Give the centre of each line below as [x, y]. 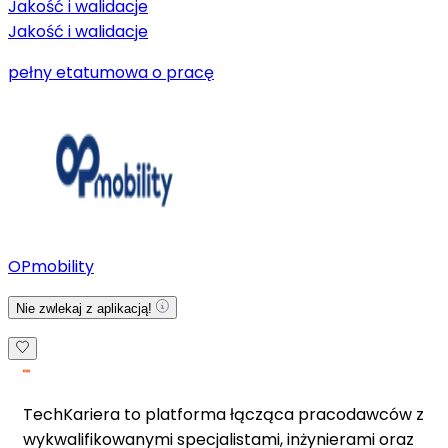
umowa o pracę [152, 72]
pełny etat [49, 72]
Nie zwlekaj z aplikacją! [86, 308]
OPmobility [51, 266]
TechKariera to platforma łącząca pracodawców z [223, 414]
